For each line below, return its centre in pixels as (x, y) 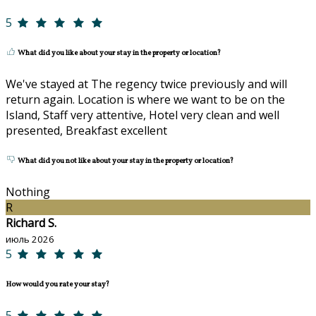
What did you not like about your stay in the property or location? (125, 161)
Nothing (28, 192)
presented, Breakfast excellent (86, 130)
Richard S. (31, 223)
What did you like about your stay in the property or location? (119, 53)
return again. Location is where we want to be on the (145, 99)
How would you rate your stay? (57, 284)
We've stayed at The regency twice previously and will (146, 84)
